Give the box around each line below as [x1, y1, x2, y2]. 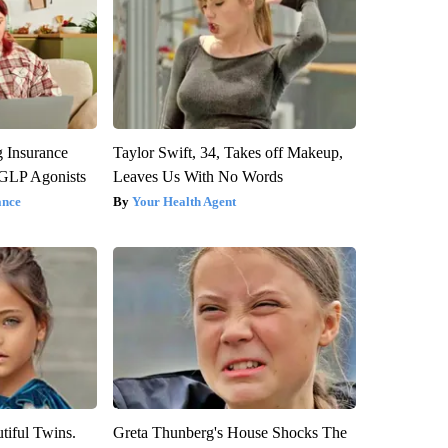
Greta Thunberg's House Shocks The [112, 423, 347, 441]
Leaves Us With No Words [112, 167, 283, 185]
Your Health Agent [131, 193, 236, 209]
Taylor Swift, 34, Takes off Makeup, [112, 143, 343, 161]
